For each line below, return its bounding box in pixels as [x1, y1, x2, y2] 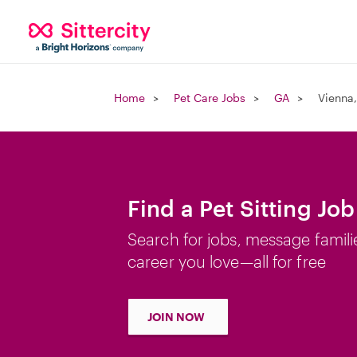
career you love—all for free [127, 252, 326, 271]
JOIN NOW [147, 310, 205, 324]
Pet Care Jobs [174, 91, 245, 104]
